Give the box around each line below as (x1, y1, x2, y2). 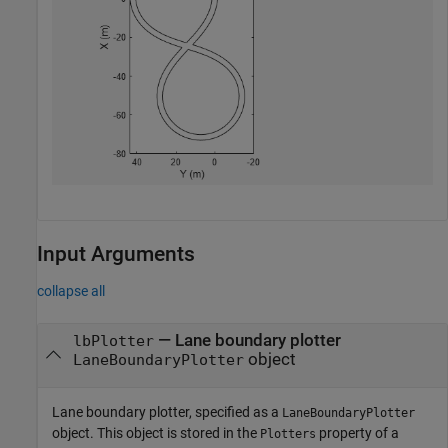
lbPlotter (72, 332, 154, 349)
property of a (316, 424, 399, 441)
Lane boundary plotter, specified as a (52, 403, 282, 420)
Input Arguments (37, 242, 195, 267)
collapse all (37, 282, 105, 299)
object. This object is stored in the (52, 424, 260, 441)
